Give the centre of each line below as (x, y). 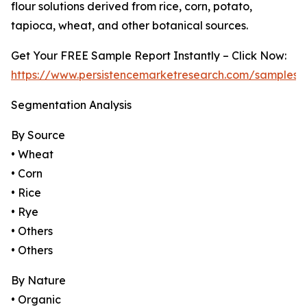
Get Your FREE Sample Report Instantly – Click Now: (149, 56)
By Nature (38, 281)
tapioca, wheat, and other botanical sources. (130, 26)
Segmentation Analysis (71, 105)
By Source (38, 135)
